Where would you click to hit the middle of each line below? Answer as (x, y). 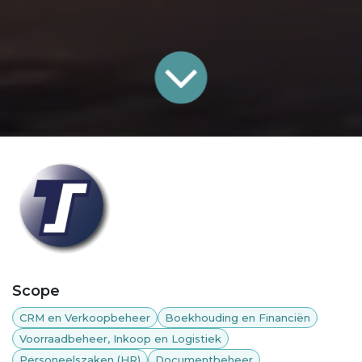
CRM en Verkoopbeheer (85, 317)
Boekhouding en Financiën (238, 317)
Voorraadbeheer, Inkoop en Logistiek (120, 338)
